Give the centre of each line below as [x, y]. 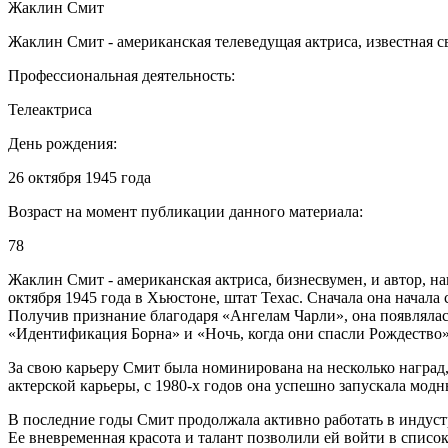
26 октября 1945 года [79, 177]
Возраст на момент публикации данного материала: [185, 211]
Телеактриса [50, 109]
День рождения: [62, 143]
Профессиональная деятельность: [121, 75]
